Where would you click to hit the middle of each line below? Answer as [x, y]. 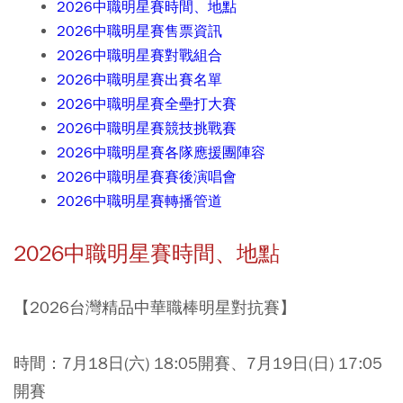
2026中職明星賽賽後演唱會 [146, 177]
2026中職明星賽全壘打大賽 [146, 104]
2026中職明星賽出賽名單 [139, 80]
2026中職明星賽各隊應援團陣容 [161, 153]
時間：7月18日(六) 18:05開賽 [122, 363]
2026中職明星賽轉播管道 [139, 201]
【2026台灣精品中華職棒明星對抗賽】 [155, 307]
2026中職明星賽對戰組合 [139, 56]
